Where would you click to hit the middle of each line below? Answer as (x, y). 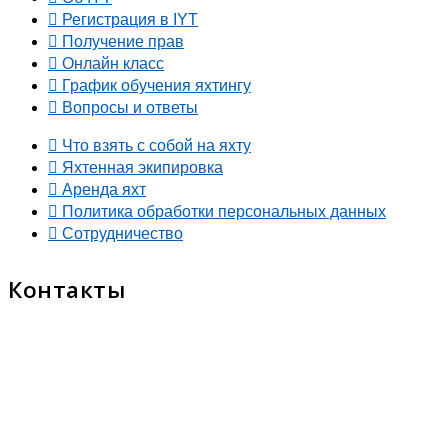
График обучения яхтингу (156, 86)
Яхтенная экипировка (142, 168)
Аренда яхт (104, 190)
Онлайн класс (113, 64)
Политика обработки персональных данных (224, 212)
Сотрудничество (122, 234)
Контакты (66, 290)
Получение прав (123, 42)
